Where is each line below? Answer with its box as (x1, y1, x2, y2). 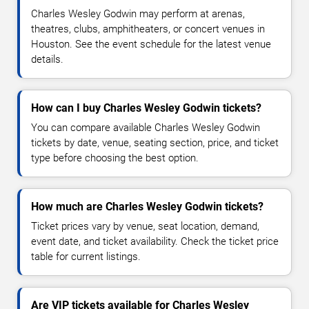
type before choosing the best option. (31, 152, 199, 165)
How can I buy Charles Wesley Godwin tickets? (31, 101, 261, 115)
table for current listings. (31, 250, 141, 263)
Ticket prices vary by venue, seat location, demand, (31, 220, 259, 233)
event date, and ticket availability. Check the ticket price (31, 235, 279, 248)
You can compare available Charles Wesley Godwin (31, 121, 260, 134)
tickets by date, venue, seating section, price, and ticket (31, 137, 279, 150)
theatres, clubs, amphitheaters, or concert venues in (31, 23, 265, 36)
